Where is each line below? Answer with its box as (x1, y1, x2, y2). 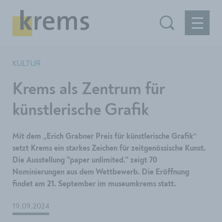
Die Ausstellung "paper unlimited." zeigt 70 (12, 157, 157, 165)
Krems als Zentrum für (12, 81, 165, 98)
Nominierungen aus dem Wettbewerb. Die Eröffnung (12, 168, 189, 176)
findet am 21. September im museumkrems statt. (12, 180, 176, 188)
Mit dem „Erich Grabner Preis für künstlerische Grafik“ (12, 133, 196, 141)
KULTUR (12, 58, 41, 68)
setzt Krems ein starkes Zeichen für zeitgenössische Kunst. (12, 145, 206, 153)
